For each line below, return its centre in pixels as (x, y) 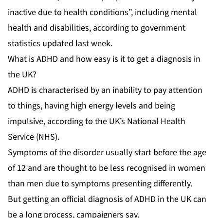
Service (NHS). (34, 137)
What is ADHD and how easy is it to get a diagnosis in (104, 59)
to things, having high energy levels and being (91, 106)
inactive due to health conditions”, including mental (102, 13)
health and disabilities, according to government (97, 28)
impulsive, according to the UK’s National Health (97, 122)
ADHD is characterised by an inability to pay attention (105, 91)
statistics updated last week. (60, 44)
